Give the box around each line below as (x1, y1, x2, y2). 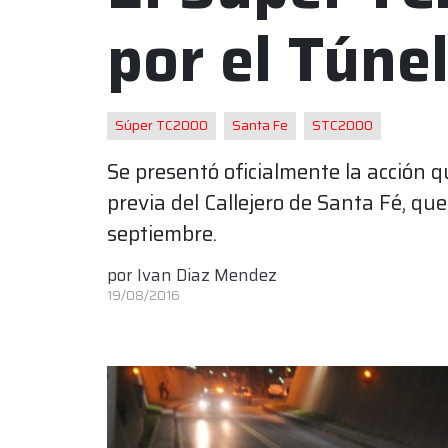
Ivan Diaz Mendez (137, 262, 277, 288)
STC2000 (312, 115, 373, 136)
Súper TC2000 (115, 115, 208, 136)
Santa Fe (232, 115, 288, 136)
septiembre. (107, 217, 217, 250)
